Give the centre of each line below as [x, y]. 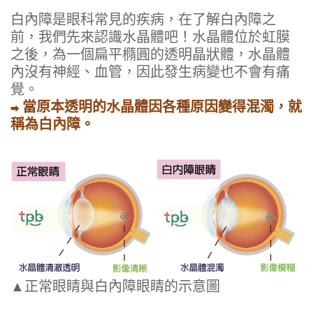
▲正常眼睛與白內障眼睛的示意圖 [115, 286]
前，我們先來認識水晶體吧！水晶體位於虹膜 [150, 36]
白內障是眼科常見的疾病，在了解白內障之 [143, 19]
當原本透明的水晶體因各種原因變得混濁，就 [162, 106]
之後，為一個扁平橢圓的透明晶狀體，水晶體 [150, 54]
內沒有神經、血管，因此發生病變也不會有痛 [150, 71]
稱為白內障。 [52, 124]
